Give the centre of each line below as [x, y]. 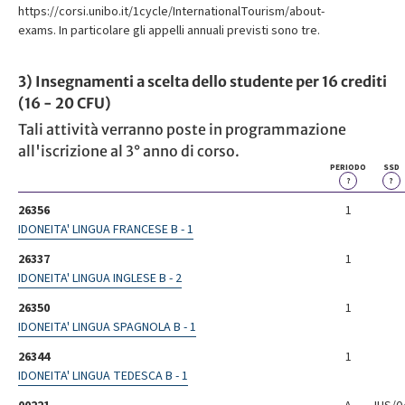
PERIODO [348, 168]
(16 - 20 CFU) [65, 104]
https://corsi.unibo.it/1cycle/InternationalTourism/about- [171, 12]
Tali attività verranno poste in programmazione [182, 129]
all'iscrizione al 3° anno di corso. [129, 151]
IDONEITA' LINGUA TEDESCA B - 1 [103, 377]
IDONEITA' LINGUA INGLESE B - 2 [100, 279]
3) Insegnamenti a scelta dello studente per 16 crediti [202, 82]
